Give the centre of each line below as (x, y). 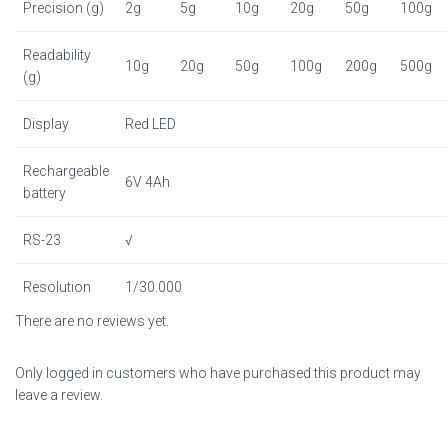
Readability (57, 55)
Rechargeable (66, 171)
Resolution (57, 287)
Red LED (150, 124)
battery (44, 193)
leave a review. (59, 395)
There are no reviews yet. (92, 321)
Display (46, 124)
